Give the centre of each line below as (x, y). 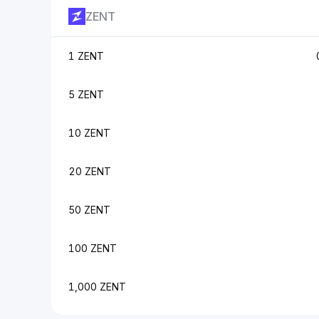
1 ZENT (86, 56)
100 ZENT (93, 248)
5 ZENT (86, 94)
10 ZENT (89, 133)
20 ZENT (90, 171)
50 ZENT (89, 210)
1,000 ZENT (97, 287)
